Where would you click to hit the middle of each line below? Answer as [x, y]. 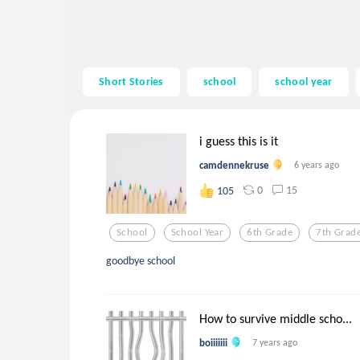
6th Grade [270, 232]
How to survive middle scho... [276, 318]
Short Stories [131, 82]
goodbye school [141, 260]
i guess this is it [239, 141]
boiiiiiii [213, 342]
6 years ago [317, 164]
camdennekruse [234, 165]
